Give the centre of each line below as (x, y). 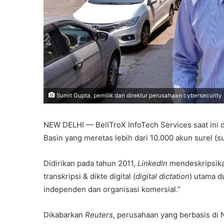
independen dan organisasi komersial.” (112, 189)
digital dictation (162, 176)
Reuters (99, 215)
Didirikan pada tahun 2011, (90, 163)
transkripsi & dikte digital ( (89, 176)
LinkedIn (153, 163)
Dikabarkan (64, 215)
